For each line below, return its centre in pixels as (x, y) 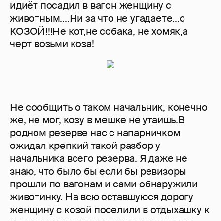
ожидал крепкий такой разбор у (85, 146)
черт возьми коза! (52, 44)
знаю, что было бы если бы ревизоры (98, 171)
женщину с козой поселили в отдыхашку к (110, 210)
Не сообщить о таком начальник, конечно (109, 107)
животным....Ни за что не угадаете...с (97, 18)
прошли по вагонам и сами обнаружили (104, 184)
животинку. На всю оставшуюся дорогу (102, 197)
